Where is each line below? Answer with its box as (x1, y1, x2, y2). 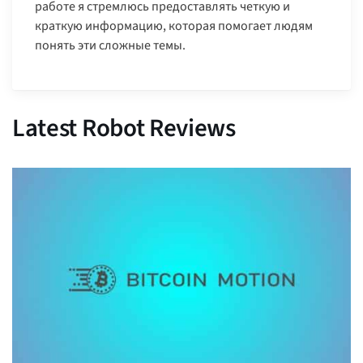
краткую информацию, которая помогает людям (35, 17, 313, 36)
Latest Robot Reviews (12, 110, 236, 147)
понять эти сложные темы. (35, 36, 186, 55)
